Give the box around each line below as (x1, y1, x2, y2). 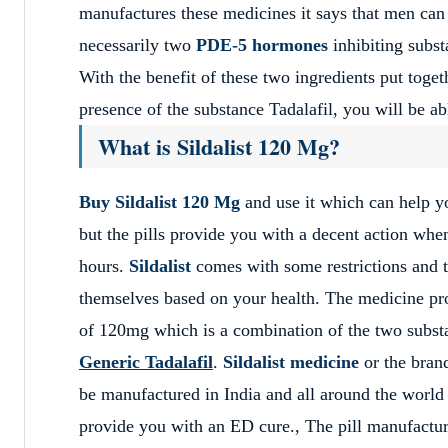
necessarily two (79, 35, 196, 55)
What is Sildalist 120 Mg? (98, 130, 347, 163)
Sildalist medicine (223, 352, 359, 372)
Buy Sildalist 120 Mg (79, 192, 245, 212)
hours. (79, 256, 129, 276)
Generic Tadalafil (79, 352, 213, 372)
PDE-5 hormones (196, 35, 328, 55)
